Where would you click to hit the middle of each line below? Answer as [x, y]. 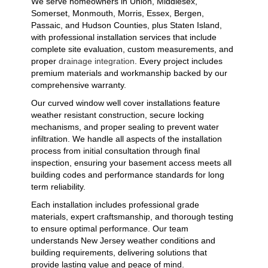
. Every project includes [179, 61]
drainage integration [97, 61]
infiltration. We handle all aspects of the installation [127, 139]
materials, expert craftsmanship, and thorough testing [132, 217]
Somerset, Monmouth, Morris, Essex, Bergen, [118, 13]
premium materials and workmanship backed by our [129, 73]
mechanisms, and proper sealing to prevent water [125, 127]
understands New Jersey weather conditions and [123, 240]
